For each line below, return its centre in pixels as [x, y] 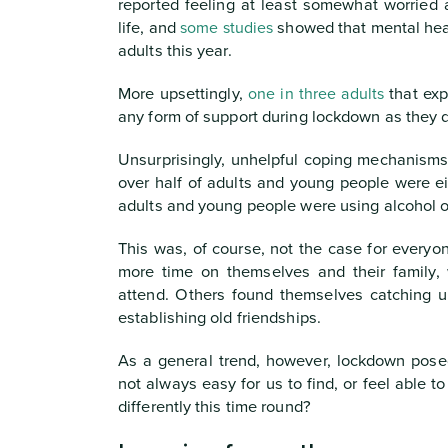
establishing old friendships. [219, 318]
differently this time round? [214, 407]
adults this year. [175, 51]
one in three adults [316, 94]
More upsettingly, [183, 94]
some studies [227, 28]
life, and [149, 28]
